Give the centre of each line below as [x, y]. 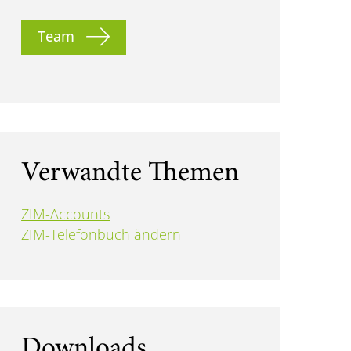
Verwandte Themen [130, 174]
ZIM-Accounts [66, 214]
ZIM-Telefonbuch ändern [101, 235]
